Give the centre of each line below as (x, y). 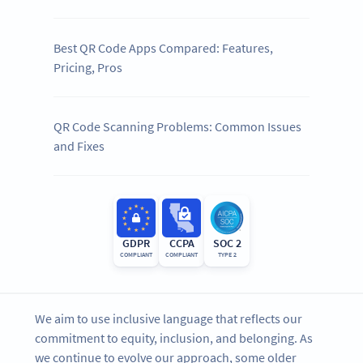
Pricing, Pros (88, 68)
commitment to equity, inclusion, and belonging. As (174, 338)
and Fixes (79, 146)
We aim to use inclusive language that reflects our (169, 319)
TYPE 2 (227, 255)
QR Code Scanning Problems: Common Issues (178, 127)
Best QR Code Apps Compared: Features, (164, 48)
